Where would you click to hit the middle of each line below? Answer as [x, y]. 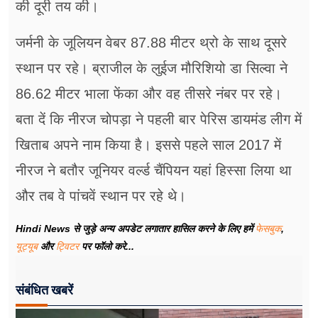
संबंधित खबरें [44, 290]
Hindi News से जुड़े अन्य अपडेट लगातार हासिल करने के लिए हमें [136, 229]
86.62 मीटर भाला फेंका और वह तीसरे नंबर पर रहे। [149, 94]
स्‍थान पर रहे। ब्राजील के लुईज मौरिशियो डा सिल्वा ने [152, 68]
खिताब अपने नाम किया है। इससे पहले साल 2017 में [148, 145]
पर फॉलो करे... [106, 247]
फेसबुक [268, 229]
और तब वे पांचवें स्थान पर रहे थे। [101, 196]
